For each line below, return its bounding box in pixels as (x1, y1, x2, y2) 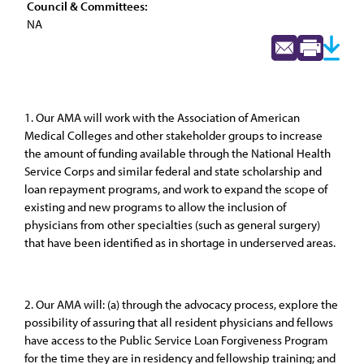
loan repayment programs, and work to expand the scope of (24, 181, 327, 197)
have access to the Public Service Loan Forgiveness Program (24, 332, 328, 348)
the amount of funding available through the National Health (24, 145, 331, 161)
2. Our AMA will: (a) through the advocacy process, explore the (24, 297, 338, 312)
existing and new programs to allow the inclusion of (24, 199, 286, 214)
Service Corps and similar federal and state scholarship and (24, 163, 322, 179)
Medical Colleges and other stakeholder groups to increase (24, 128, 323, 143)
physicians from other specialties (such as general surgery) (24, 217, 320, 232)
